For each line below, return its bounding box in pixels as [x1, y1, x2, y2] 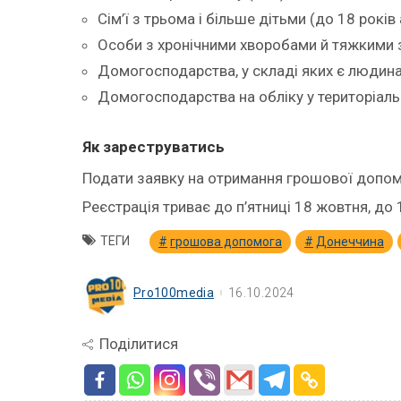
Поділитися [99, 334, 178, 353]
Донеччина [316, 234, 384, 249]
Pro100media [133, 285, 215, 300]
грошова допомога [170, 234, 282, 249]
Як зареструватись [82, 137, 225, 156]
